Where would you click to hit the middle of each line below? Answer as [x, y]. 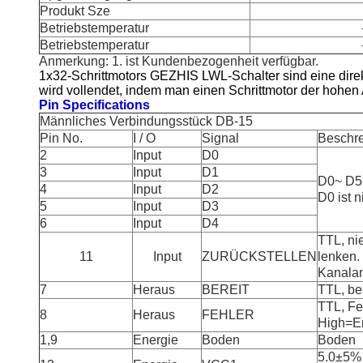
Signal [220, 138]
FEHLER [228, 315]
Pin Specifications [94, 105]
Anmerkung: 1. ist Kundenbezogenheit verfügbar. [179, 61]
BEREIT [226, 290]
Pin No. [61, 138]
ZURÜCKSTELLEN [259, 256]
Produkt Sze [75, 11]
